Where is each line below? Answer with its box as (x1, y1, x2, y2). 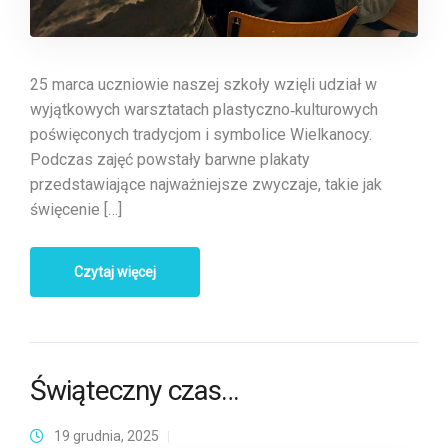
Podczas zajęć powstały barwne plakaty (30, 150, 310, 170)
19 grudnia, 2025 (54, 428, 159, 445)
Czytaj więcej (74, 264, 156, 281)
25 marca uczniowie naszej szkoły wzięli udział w (30, 75, 377, 95)
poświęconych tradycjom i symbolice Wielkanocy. (30, 125, 372, 145)
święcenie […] (30, 200, 122, 220)
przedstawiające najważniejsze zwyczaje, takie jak (30, 175, 382, 195)
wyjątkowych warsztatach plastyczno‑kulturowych (30, 100, 378, 120)
